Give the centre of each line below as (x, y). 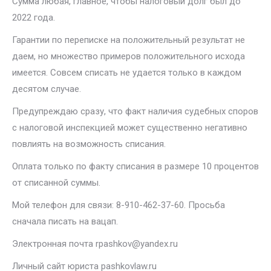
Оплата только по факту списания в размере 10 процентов (135, 166)
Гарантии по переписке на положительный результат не (129, 40)
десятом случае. (47, 89)
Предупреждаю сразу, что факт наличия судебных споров (135, 111)
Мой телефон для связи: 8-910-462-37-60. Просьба (119, 205)
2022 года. (34, 18)
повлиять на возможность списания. (89, 144)
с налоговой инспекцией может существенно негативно (130, 128)
